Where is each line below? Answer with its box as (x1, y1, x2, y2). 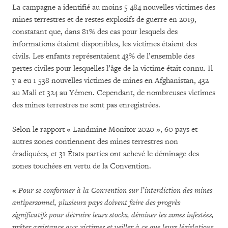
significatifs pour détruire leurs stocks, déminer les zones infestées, (12, 210, 214, 220)
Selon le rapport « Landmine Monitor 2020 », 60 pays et (12, 124, 197, 134)
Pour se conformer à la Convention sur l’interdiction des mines (18, 185, 212, 195)
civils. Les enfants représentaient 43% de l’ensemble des (12, 51, 194, 61)
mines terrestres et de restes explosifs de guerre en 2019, (12, 14, 196, 24)
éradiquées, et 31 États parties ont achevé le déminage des (12, 149, 199, 159)
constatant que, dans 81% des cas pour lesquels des (12, 26, 178, 37)
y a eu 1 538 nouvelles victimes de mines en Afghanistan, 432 (12, 75, 209, 85)
